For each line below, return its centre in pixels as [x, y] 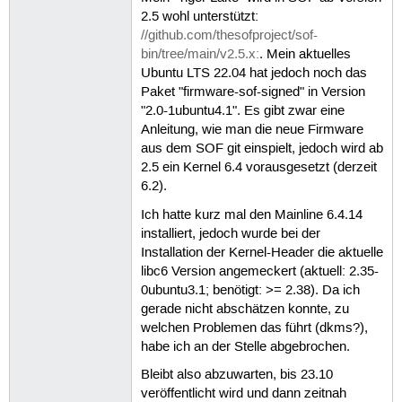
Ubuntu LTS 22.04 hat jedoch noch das [253, 74]
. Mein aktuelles [305, 55]
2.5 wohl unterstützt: [199, 17]
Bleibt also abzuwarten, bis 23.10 [236, 375]
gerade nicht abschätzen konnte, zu [245, 309]
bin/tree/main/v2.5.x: [200, 55]
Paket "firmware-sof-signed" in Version [253, 93]
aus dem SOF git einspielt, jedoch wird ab [262, 149]
